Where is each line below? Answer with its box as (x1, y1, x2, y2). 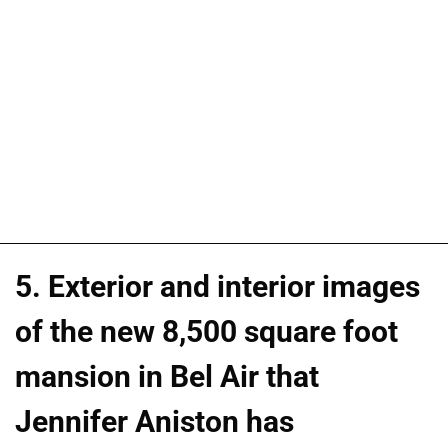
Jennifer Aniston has (15, 403, 294, 439)
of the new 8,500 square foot (15, 313, 398, 349)
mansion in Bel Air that (15, 358, 319, 394)
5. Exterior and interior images (15, 268, 420, 304)
